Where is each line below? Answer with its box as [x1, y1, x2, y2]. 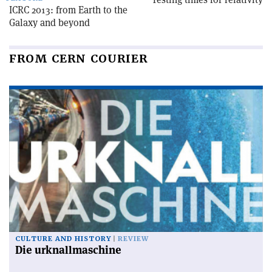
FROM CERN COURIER [9, 51, 148, 66]
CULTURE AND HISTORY [15, 234, 111, 243]
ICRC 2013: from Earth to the [9, 3, 127, 16]
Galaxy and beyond [9, 16, 90, 29]
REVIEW [118, 234, 149, 243]
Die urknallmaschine [15, 242, 121, 257]
